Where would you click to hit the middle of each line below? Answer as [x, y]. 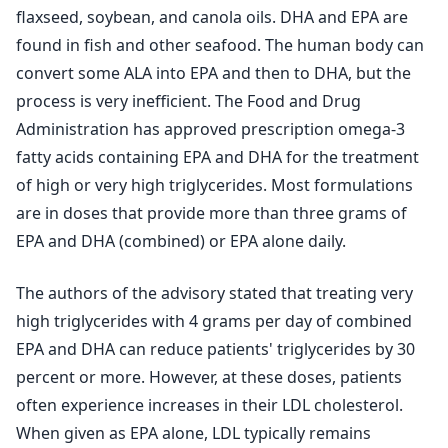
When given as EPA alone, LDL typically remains [193, 433]
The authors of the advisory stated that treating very [214, 293]
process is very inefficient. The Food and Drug [188, 101]
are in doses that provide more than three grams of [211, 213]
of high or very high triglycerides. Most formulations [214, 185]
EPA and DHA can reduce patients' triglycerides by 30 [215, 349]
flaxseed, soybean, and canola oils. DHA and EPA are [212, 17]
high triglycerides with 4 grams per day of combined [214, 321]
